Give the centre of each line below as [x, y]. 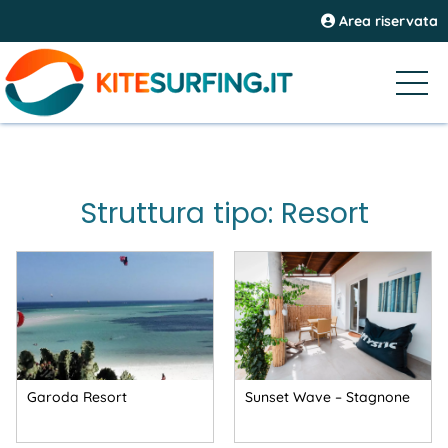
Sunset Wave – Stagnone [327, 397]
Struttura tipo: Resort [224, 213]
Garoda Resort [77, 397]
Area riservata [386, 21]
